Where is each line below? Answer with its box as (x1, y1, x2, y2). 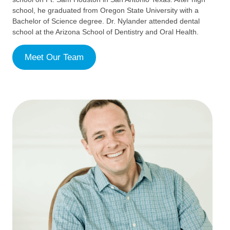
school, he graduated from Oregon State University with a (12, 6, 199, 14)
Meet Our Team (25, 52, 84, 63)
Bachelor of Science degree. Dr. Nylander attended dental (12, 16, 200, 25)
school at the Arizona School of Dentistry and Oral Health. (12, 27, 201, 36)
